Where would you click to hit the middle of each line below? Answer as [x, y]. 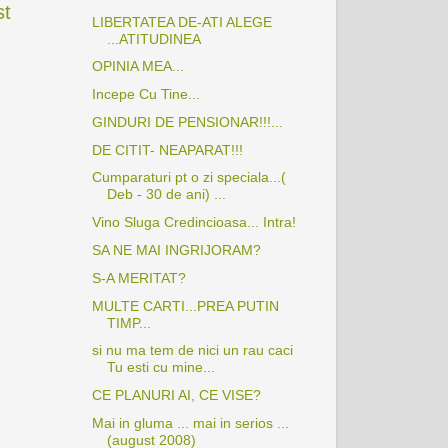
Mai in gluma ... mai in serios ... [190, 422]
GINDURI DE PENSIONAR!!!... [187, 121]
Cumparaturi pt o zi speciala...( [188, 177]
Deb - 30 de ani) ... [166, 194]
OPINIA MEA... [137, 66]
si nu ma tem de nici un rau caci [192, 350]
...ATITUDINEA [153, 38]
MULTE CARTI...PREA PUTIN [185, 305]
